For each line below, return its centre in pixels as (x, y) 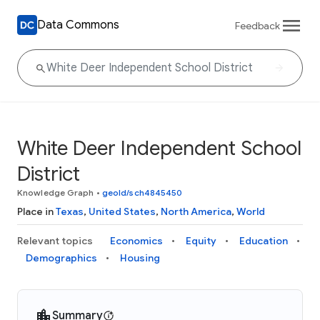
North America (196, 211)
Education (264, 241)
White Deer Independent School (159, 148)
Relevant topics (55, 241)
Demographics (61, 258)
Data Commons (78, 25)
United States (122, 211)
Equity (201, 241)
